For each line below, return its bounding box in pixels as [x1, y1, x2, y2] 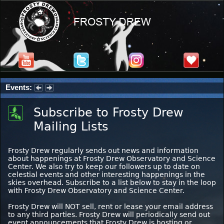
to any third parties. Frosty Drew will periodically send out [8, 210, 210, 218]
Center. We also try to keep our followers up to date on [8, 162, 200, 170]
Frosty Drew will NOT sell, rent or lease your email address [8, 202, 213, 210]
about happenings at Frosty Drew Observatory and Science [8, 154, 215, 162]
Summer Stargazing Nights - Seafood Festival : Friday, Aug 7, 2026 [5, 94, 217, 102]
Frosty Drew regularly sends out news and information [8, 146, 198, 154]
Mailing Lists [33, 119, 108, 133]
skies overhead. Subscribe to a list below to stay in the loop [8, 178, 216, 186]
